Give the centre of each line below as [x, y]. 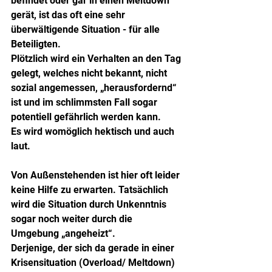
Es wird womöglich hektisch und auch [94, 131]
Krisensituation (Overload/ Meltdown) [94, 262]
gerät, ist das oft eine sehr [69, 15]
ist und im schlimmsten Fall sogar [85, 102]
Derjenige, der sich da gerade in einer [94, 248]
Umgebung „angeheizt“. [63, 233]
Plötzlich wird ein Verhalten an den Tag [97, 58]
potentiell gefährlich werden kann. [86, 117]
